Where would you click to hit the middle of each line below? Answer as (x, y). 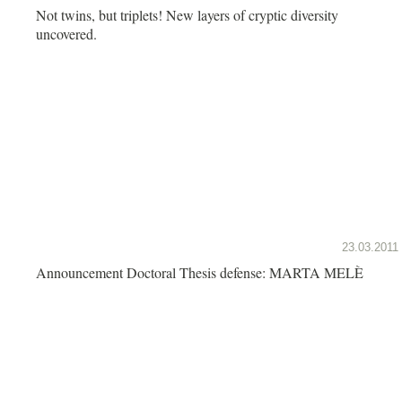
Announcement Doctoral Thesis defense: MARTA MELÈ (200, 272)
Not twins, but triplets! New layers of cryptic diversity (187, 14)
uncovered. (66, 33)
